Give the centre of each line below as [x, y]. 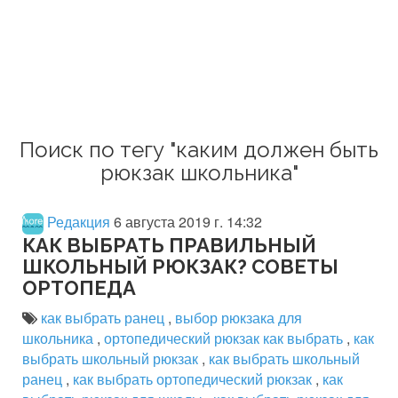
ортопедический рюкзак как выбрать [225, 338]
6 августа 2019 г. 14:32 [188, 222]
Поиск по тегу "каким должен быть [199, 150]
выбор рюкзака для [239, 317]
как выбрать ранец [104, 317]
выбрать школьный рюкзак [112, 358]
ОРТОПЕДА [79, 287]
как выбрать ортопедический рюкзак [194, 378]
